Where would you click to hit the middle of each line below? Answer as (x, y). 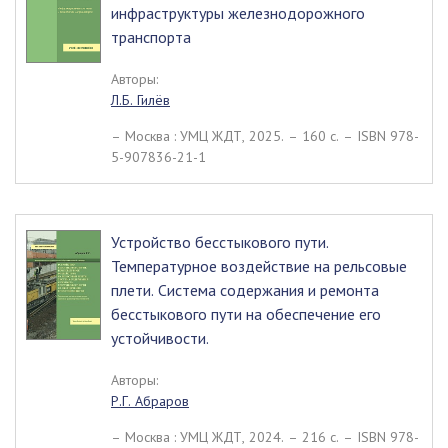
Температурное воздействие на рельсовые (259, 266)
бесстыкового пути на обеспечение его (246, 314)
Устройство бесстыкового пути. (220, 242)
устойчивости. (160, 338)
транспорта (151, 37)
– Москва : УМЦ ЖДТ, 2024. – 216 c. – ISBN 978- (265, 437)
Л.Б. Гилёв (140, 100)
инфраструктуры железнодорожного (238, 13)
